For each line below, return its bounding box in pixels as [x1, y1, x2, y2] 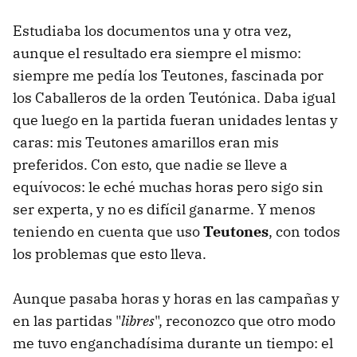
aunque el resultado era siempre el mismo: [13, 44, 301, 63]
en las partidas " [13, 312, 121, 331]
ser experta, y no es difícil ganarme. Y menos [13, 200, 316, 219]
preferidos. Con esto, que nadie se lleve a [13, 155, 288, 175]
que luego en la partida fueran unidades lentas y [13, 111, 338, 130]
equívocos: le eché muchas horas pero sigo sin [13, 178, 324, 197]
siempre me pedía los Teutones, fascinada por [13, 66, 324, 85]
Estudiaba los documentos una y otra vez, [13, 22, 292, 41]
